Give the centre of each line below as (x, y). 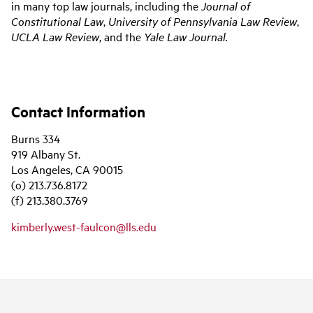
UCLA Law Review (55, 37)
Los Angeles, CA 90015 (67, 169)
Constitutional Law (57, 21)
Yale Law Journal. (186, 37)
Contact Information (78, 111)
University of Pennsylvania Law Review (203, 21)
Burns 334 (36, 139)
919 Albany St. (46, 154)
